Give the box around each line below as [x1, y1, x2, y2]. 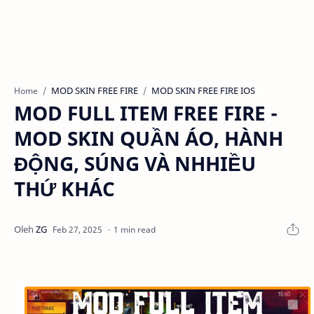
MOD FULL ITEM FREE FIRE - [14, 100, 278, 126]
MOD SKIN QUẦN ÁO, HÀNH [14, 125, 283, 151]
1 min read [114, 223, 156, 235]
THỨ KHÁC [14, 175, 115, 202]
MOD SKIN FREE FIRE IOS [151, 84, 255, 97]
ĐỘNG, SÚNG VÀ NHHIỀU [14, 150, 256, 177]
